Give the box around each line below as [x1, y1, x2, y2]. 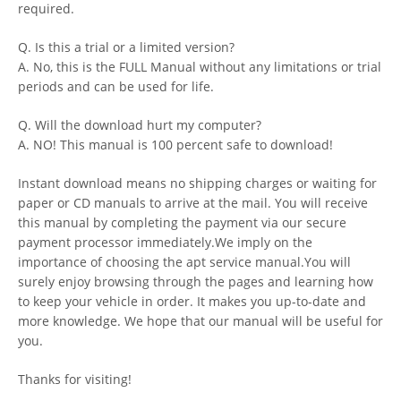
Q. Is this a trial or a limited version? [18, 38, 235, 55]
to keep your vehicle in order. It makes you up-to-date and [18, 292, 366, 310]
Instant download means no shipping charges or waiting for [18, 174, 377, 192]
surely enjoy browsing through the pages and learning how [18, 272, 373, 290]
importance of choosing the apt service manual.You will [18, 252, 351, 270]
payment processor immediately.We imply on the [18, 233, 312, 251]
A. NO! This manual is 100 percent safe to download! [18, 135, 333, 153]
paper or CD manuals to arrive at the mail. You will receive [18, 193, 368, 211]
